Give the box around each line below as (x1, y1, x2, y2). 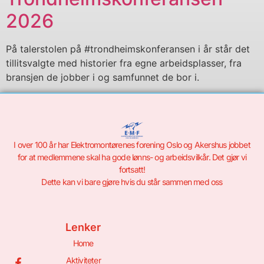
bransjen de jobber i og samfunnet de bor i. (6, 71, 199, 83)
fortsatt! (118, 164, 146, 175)
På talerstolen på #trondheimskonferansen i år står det (6, 42, 250, 55)
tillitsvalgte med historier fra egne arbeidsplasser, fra (6, 57, 242, 69)
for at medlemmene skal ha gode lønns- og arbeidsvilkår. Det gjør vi (17, 152, 247, 163)
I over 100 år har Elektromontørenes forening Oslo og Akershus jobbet (14, 140, 250, 150)
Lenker (65, 221, 101, 234)
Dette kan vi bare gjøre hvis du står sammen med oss (41, 177, 223, 187)
